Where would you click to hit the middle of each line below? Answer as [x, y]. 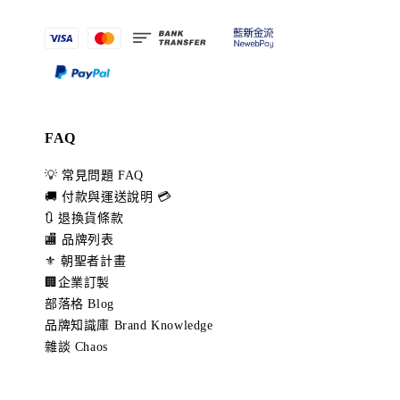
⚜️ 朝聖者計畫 [86, 262]
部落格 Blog [79, 304]
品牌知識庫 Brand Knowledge [129, 326]
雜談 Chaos [76, 347]
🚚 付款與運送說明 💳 [108, 197]
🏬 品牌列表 [79, 240]
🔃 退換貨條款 [84, 219]
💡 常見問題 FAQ [94, 176]
